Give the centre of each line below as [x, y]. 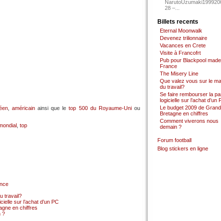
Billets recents [178, 22]
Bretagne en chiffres [184, 113]
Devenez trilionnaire [184, 38]
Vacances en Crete [183, 45]
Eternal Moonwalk [181, 31]
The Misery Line [179, 74]
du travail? [172, 87]
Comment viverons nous [189, 121]
